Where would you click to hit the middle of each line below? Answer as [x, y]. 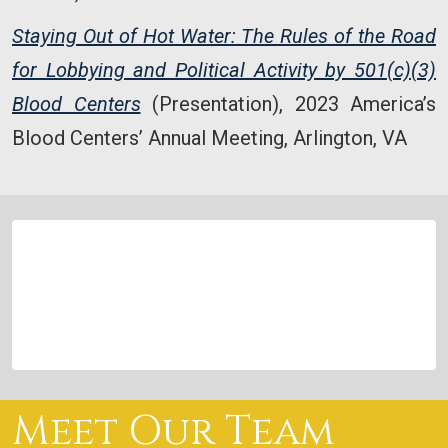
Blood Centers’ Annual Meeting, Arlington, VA [209, 138]
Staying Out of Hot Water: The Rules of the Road [224, 36]
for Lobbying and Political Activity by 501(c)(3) [224, 70]
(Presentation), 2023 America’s [288, 104]
